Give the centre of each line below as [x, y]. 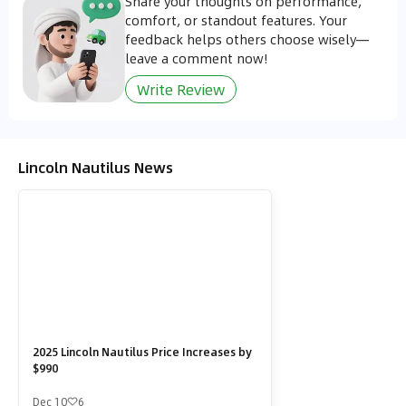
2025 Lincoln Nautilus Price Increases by [142, 352]
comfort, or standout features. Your [236, 19]
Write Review [181, 89]
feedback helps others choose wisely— [247, 39]
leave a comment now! [197, 58]
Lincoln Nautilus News [96, 167]
